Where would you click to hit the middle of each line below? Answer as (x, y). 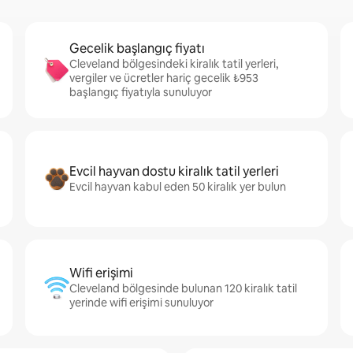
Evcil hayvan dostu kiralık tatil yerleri (174, 171)
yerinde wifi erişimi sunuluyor (141, 303)
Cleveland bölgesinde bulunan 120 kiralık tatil (183, 288)
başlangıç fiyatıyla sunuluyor (141, 92)
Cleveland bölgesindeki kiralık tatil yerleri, (174, 64)
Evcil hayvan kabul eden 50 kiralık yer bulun (178, 187)
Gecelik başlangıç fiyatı (137, 48)
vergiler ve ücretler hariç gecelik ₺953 (164, 78)
